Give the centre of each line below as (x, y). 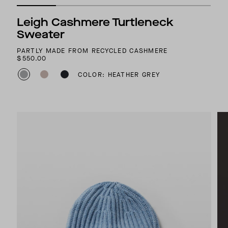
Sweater (41, 35)
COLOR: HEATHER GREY (119, 74)
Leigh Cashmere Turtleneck (95, 22)
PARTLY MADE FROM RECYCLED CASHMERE (92, 51)
